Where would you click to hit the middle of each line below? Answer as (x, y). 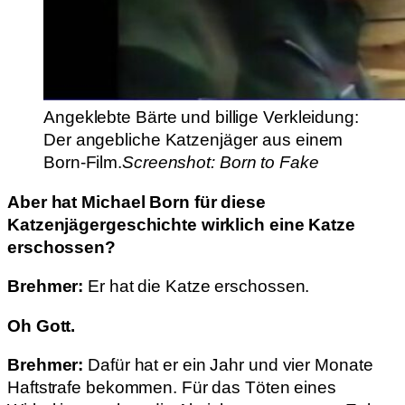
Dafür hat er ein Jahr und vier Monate (231, 365)
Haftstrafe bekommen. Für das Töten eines (172, 388)
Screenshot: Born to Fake (221, 163)
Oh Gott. (42, 325)
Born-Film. (83, 163)
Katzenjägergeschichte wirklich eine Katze (181, 224)
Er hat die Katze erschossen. (197, 287)
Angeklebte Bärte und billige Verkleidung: (201, 118)
